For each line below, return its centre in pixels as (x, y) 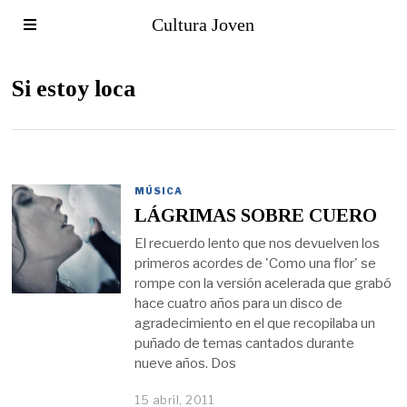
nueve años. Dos (186, 363)
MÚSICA (159, 191)
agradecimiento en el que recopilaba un (255, 323)
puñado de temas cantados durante (245, 343)
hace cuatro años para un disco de (239, 303)
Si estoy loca (74, 89)
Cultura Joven (203, 25)
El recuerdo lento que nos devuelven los (258, 243)
